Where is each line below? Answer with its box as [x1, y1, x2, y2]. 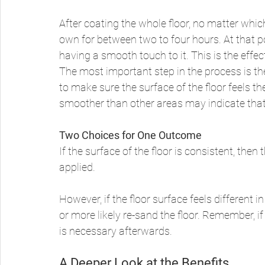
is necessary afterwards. [59, 225, 174, 238]
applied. [59, 161, 98, 174]
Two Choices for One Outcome [59, 129, 202, 142]
